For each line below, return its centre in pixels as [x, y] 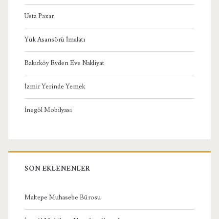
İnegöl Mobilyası [48, 110]
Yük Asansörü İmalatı [55, 39]
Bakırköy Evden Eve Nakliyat [64, 63]
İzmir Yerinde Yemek [55, 86]
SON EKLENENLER [57, 168]
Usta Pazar [39, 16]
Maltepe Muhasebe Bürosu [62, 197]
